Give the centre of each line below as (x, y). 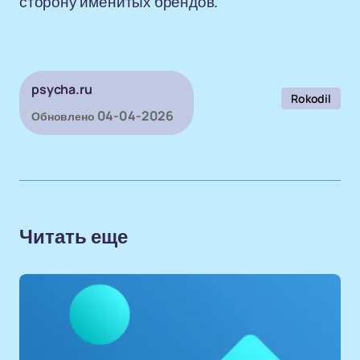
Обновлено (63, 116)
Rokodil (311, 98)
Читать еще (74, 237)
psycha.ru (62, 89)
